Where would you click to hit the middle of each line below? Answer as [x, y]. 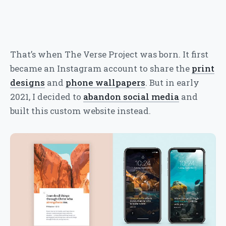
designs [27, 82]
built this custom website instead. [80, 110]
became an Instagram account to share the [101, 68]
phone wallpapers [105, 82]
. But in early [172, 82]
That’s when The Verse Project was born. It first [109, 54]
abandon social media [131, 96]
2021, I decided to [47, 96]
